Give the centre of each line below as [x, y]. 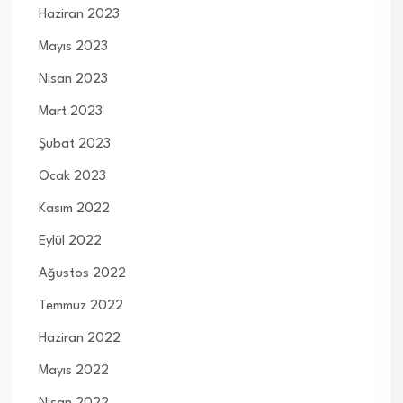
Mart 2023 [71, 112]
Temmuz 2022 [81, 307]
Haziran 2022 [80, 339]
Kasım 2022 [74, 210]
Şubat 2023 [75, 145]
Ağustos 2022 [82, 274]
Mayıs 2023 [73, 48]
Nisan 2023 [73, 80]
